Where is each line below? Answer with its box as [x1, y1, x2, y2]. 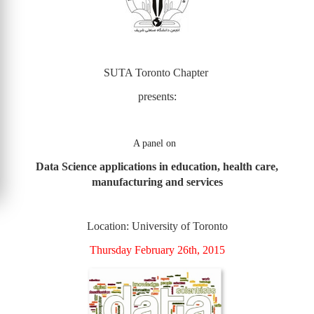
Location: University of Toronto [86, 220, 228, 232]
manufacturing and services [91, 176, 223, 188]
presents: [137, 90, 177, 102]
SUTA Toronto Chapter [103, 67, 211, 78]
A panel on [132, 138, 182, 149]
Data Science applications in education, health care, [36, 161, 278, 172]
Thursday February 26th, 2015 [89, 244, 225, 256]
